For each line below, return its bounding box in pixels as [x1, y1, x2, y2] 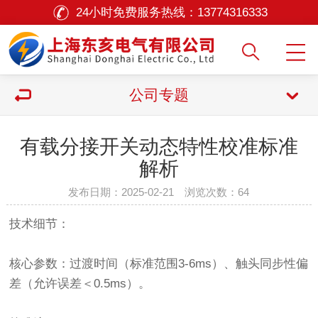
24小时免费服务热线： [75, 6, 197, 19]
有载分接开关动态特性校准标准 [19, 136, 298, 158]
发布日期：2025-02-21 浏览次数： [68, 186, 238, 198]
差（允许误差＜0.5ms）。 [9, 277, 151, 291]
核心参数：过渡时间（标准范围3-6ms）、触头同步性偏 [9, 257, 309, 271]
